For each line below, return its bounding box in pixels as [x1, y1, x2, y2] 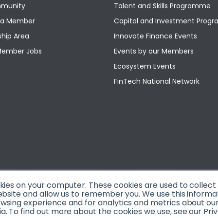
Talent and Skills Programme [114, 1, 211, 11]
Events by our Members [114, 46, 194, 56]
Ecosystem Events [114, 61, 176, 71]
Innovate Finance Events [114, 31, 197, 41]
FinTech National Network [114, 76, 200, 86]
